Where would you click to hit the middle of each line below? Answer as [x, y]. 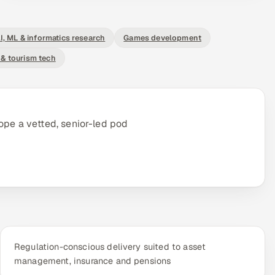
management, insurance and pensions [93, 261]
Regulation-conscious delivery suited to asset [110, 247]
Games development [163, 38]
